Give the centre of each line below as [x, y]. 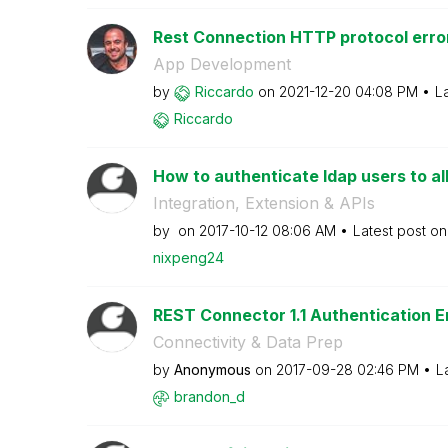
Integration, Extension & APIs [263, 203]
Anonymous [212, 369]
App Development [221, 64]
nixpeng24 [188, 257]
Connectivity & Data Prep [247, 342]
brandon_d [209, 396]
